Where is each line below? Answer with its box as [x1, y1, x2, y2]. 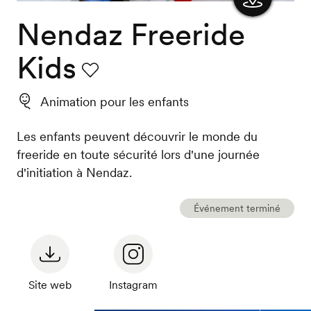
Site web [28, 278, 72, 292]
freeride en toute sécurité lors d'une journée [16, 146, 260, 163]
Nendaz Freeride [16, 15, 245, 54]
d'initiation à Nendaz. [16, 165, 132, 181]
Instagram [108, 278, 158, 292]
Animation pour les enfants [37, 94, 189, 110]
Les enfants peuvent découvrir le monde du [16, 128, 258, 145]
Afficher [235, 21, 277, 35]
